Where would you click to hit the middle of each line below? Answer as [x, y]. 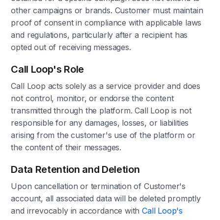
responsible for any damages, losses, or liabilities [100, 123]
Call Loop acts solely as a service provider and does [106, 86]
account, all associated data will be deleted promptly [106, 198]
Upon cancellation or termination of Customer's [98, 186]
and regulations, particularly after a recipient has [99, 35]
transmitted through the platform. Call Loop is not [101, 110]
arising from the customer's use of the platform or [103, 135]
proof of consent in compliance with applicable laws [106, 23]
